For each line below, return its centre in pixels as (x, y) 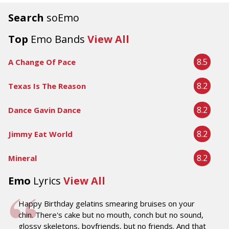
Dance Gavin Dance (44, 110)
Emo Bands (58, 39)
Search (27, 18)
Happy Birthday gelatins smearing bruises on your (107, 203)
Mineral (22, 158)
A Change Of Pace (42, 62)
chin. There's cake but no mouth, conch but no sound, (111, 215)
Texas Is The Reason (47, 86)
